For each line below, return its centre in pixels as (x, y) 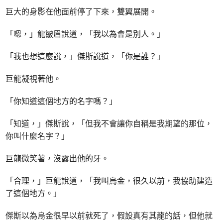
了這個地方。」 (34, 193)
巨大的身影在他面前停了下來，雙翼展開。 (81, 12)
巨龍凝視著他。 (34, 79)
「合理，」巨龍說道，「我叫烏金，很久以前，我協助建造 (109, 181)
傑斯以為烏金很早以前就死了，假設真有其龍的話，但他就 (109, 216)
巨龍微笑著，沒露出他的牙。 (57, 159)
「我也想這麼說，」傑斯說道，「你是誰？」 (85, 56)
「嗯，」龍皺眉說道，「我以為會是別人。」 (85, 34)
